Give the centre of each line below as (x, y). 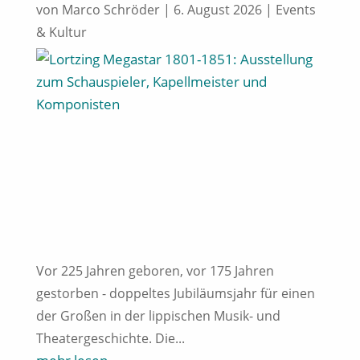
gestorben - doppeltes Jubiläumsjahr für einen (175, 293)
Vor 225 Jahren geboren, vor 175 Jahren (155, 270)
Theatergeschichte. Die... (110, 338)
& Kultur (61, 32)
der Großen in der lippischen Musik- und (158, 315)
